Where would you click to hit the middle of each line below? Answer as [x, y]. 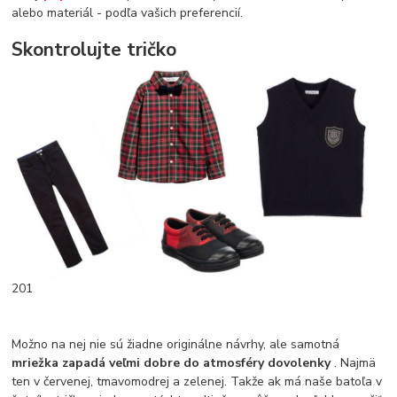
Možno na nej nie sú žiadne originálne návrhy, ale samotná [176, 344]
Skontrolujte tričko [94, 49]
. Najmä [355, 362]
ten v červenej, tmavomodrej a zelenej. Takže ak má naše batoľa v [197, 381]
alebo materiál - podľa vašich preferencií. [128, 13]
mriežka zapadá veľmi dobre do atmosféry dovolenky [173, 362]
